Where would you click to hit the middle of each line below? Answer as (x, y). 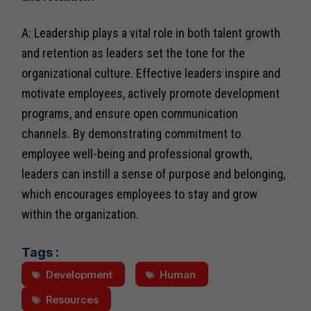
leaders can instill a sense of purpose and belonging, (154, 174)
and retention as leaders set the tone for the (134, 53)
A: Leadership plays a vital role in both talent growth (151, 33)
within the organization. (81, 214)
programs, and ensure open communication (130, 113)
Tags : (41, 252)
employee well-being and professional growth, (137, 153)
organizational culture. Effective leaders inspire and (151, 73)
